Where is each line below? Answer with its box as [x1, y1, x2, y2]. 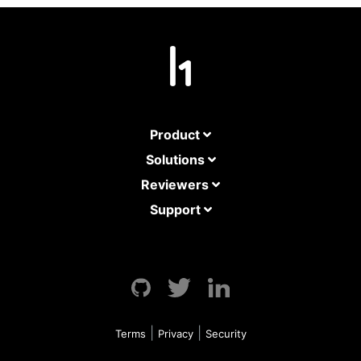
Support [149, 201, 204, 218]
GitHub [154, 276, 198, 293]
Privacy [157, 326, 193, 340]
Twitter [194, 276, 238, 293]
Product [150, 127, 203, 143]
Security [205, 326, 247, 340]
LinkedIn [228, 276, 280, 293]
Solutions [145, 151, 208, 168]
